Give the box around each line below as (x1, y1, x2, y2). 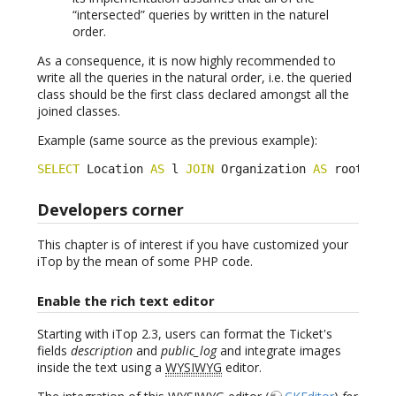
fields (37, 342, 71, 360)
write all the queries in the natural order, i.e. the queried (37, 68, 352, 86)
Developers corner (37, 199, 184, 221)
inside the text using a (37, 359, 165, 377)
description (71, 342, 133, 360)
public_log (161, 342, 217, 360)
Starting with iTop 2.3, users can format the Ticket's (37, 325, 332, 343)
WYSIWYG (165, 359, 222, 377)
